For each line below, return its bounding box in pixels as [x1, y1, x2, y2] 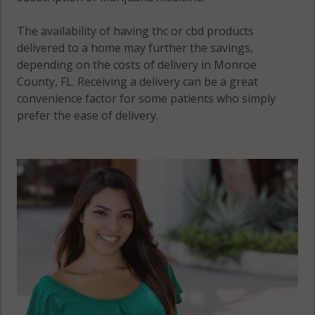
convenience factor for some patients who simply [17, 90, 276, 106]
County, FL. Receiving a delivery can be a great [17, 73, 259, 89]
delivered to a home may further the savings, [17, 39, 254, 56]
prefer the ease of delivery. [17, 107, 159, 123]
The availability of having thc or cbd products [17, 22, 255, 39]
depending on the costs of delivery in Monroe [17, 56, 257, 72]
